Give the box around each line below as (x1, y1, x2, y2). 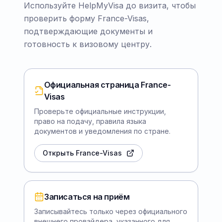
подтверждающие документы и (24, 26, 153, 36)
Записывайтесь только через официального (34, 207, 187, 216)
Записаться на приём (44, 191, 130, 202)
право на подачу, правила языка (34, 116, 146, 125)
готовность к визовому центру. (24, 39, 152, 49)
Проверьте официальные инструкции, (34, 107, 166, 115)
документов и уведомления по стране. (34, 126, 170, 135)
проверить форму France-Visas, (24, 13, 149, 23)
